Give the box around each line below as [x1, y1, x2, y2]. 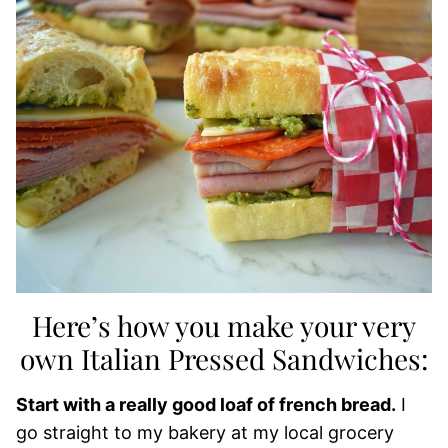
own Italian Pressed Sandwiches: [20, 340, 428, 377]
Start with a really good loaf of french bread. [16, 394, 396, 415]
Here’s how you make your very [32, 307, 416, 344]
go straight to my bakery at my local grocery [16, 422, 394, 443]
